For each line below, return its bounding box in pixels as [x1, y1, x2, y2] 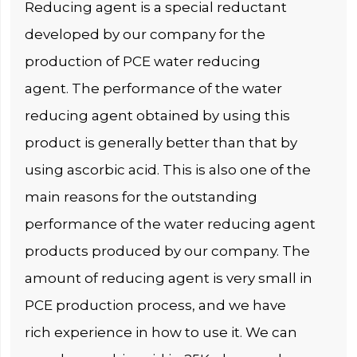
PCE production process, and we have [25, 296, 287, 313]
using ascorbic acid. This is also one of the [25, 161, 312, 178]
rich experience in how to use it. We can [25, 324, 298, 340]
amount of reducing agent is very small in [25, 269, 313, 286]
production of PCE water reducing [25, 53, 261, 69]
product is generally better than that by [25, 134, 298, 151]
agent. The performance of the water [25, 80, 283, 96]
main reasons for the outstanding [25, 188, 258, 205]
